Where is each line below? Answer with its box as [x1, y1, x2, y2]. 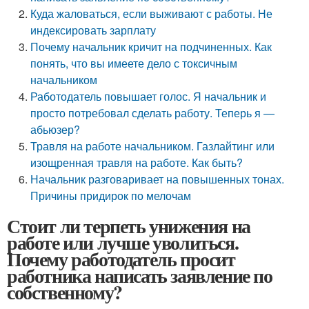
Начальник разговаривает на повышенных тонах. [30, 171, 285, 187]
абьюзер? [30, 121, 81, 137]
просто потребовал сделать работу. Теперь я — [30, 105, 275, 121]
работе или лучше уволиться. [7, 228, 239, 257]
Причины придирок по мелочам [30, 188, 192, 203]
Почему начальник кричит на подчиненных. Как [30, 39, 272, 54]
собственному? [7, 278, 122, 306]
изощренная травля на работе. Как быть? [30, 154, 243, 170]
